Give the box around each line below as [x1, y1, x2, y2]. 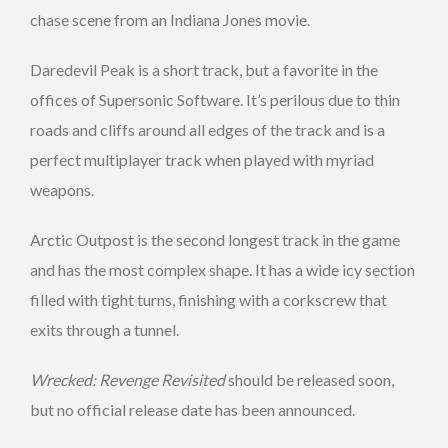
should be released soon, [225, 370, 394, 390]
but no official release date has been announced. [30, 400, 355, 420]
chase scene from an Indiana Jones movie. [30, 10, 310, 30]
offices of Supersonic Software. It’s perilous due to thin [30, 90, 400, 110]
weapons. [30, 180, 94, 200]
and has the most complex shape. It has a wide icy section [30, 260, 415, 280]
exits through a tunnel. [30, 320, 179, 340]
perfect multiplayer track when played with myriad [30, 150, 374, 170]
